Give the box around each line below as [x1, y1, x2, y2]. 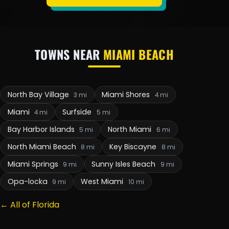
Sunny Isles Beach [91, 158, 158, 169]
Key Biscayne [109, 141, 159, 152]
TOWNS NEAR [35, 44, 103, 63]
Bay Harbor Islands [7, 124, 77, 134]
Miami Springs [7, 158, 60, 169]
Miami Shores [102, 89, 152, 100]
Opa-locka [7, 176, 50, 187]
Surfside [62, 106, 94, 117]
